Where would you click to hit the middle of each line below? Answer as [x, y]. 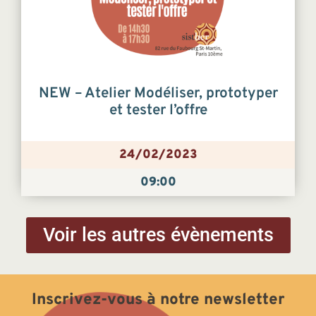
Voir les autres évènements [158, 235]
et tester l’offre [158, 111]
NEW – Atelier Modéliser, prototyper [158, 94]
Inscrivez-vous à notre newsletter [158, 300]
